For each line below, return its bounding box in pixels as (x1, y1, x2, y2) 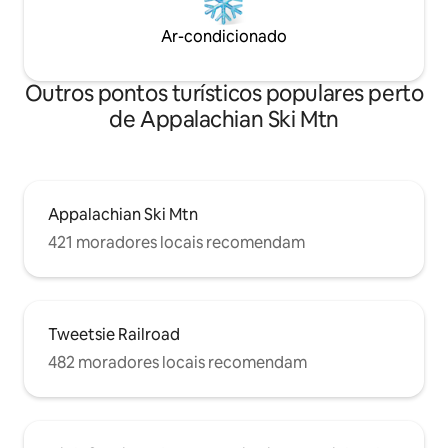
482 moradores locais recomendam (48, 351, 307, 373)
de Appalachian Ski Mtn (109, 104, 339, 134)
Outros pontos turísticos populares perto (24, 78, 424, 108)
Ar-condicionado (161, 25, 287, 47)
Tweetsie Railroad (48, 323, 180, 345)
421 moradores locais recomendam (48, 231, 305, 253)
